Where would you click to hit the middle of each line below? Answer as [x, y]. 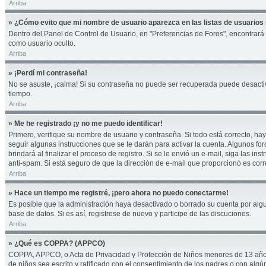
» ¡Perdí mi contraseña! [48, 73]
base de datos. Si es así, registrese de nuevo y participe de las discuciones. [130, 214]
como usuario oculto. [42, 43]
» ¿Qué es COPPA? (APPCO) [57, 243]
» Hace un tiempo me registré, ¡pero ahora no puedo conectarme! [118, 193]
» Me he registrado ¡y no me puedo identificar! [85, 123]
